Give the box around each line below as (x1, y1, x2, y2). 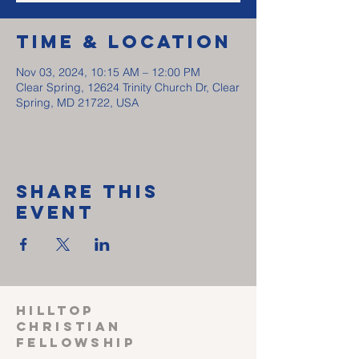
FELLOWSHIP (16, 334, 135, 350)
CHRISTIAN (16, 318, 122, 334)
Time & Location (16, 30, 232, 53)
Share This (16, 180, 159, 203)
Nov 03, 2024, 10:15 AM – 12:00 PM (16, 65, 200, 79)
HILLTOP (16, 302, 95, 318)
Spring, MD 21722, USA (16, 95, 139, 110)
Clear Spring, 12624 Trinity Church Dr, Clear (16, 80, 240, 95)
